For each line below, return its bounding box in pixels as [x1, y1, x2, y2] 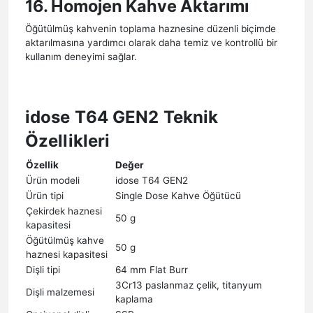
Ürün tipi [26, 189, 64, 201]
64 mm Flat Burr [115, 263, 188, 275]
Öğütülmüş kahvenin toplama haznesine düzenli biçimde [25, 22, 276, 34]
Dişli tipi [26, 263, 60, 275]
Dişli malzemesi [26, 286, 94, 298]
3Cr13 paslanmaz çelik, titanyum [115, 279, 262, 291]
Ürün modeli [26, 174, 80, 186]
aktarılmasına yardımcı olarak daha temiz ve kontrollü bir [25, 36, 277, 48]
